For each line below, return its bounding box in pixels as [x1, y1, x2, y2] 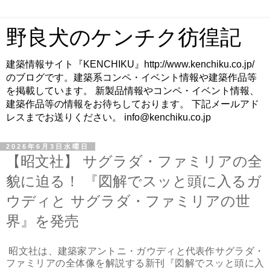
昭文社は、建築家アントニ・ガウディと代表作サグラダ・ [6, 245, 264, 256]
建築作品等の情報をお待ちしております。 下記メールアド [6, 99, 259, 109]
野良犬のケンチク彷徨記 [6, 26, 241, 49]
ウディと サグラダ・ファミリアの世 [6, 193, 250, 209]
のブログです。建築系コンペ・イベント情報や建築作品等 [6, 72, 257, 83]
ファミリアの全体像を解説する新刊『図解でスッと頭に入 [6, 257, 264, 268]
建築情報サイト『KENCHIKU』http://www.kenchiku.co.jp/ [6, 59, 264, 69]
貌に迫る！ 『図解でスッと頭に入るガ [6, 173, 262, 189]
